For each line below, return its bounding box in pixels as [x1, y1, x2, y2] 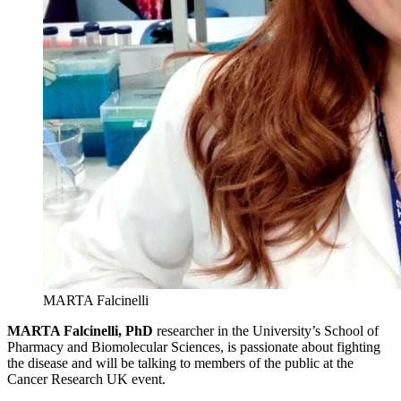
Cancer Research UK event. [7, 371, 166, 388]
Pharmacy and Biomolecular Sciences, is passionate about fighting [7, 339, 380, 355]
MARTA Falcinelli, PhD [7, 323, 153, 339]
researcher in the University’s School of [153, 323, 379, 339]
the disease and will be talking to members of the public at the [7, 355, 354, 371]
